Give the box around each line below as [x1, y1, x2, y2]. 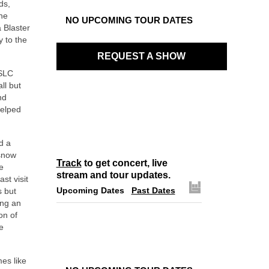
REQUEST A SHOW [97, 51, 186, 61]
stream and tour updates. [56, 170, 171, 180]
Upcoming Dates [56, 186, 124, 195]
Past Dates [131, 186, 175, 195]
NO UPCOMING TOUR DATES [65, 15, 193, 25]
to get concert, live [81, 158, 168, 168]
